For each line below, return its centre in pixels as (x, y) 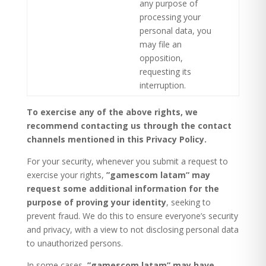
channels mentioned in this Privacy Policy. (116, 139)
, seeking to (188, 202)
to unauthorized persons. (75, 243)
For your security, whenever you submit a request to (127, 161)
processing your (170, 17)
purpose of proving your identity (96, 202)
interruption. (162, 85)
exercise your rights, (66, 175)
